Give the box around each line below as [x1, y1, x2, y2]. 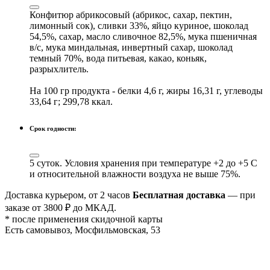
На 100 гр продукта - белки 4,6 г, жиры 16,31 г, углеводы [30, 85, 263, 96]
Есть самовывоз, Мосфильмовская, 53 [5, 224, 160, 235]
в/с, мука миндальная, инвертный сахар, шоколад [30, 42, 233, 52]
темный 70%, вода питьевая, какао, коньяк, [30, 52, 207, 63]
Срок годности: [30, 124, 77, 132]
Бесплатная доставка [133, 189, 225, 200]
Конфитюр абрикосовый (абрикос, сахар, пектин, [30, 9, 232, 20]
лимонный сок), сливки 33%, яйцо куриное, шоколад [30, 20, 248, 31]
